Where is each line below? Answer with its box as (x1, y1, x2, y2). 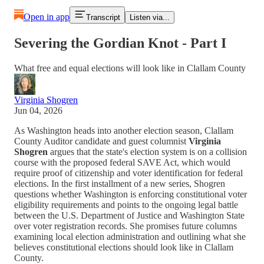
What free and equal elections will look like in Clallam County (14, 62, 246, 73)
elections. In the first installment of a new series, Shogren (14, 178, 225, 189)
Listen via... (129, 13, 170, 22)
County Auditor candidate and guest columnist (14, 136, 189, 146)
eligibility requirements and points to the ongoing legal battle (14, 199, 238, 210)
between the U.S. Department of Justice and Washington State (14, 210, 245, 220)
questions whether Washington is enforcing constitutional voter (14, 189, 247, 199)
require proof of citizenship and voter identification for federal (14, 167, 243, 178)
